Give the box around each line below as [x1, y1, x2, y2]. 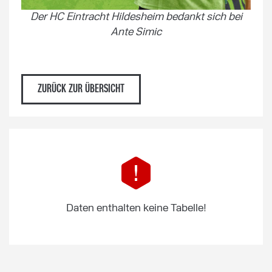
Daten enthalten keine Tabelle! [66, 203, 206, 214]
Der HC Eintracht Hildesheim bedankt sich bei [30, 12, 242, 22]
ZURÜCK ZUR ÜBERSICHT [38, 83, 124, 95]
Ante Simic [110, 27, 161, 38]
